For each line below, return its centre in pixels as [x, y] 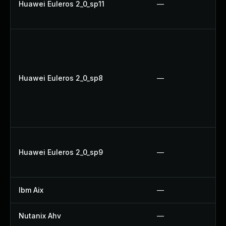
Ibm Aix [31, 190]
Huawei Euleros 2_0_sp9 [61, 152]
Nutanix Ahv [40, 216]
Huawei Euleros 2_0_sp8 [61, 78]
